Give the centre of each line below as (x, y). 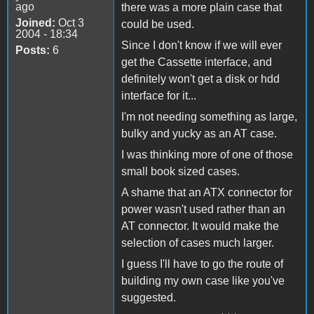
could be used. (158, 24)
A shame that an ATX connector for (207, 192)
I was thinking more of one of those (207, 154)
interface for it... (159, 95)
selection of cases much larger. (198, 243)
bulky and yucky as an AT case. (199, 133)
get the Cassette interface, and (197, 62)
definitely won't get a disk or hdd (200, 78)
